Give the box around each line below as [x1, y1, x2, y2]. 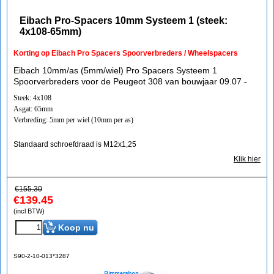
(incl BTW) [13, 207, 45, 215]
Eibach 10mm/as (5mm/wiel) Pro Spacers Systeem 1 [13, 65, 217, 75]
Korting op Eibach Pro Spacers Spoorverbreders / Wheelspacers [13, 49, 238, 57]
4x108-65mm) [20, 26, 81, 37]
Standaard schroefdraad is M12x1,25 [13, 140, 136, 149]
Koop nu [58, 223, 94, 232]
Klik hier [234, 155, 261, 163]
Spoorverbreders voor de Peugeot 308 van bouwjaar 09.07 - [13, 76, 247, 86]
